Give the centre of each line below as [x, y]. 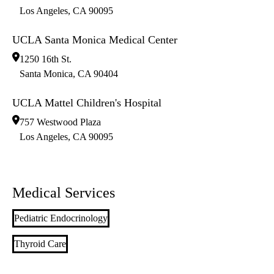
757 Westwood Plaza [60, 122]
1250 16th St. [46, 59]
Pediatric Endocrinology [61, 218]
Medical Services [64, 193]
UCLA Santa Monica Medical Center [95, 40]
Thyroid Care [40, 244]
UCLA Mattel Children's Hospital [87, 103]
